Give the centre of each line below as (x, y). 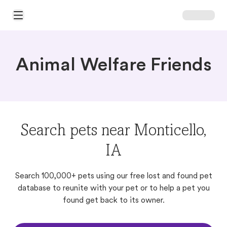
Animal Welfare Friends (113, 66)
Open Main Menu (39, 19)
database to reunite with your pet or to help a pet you (113, 188)
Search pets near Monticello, (113, 132)
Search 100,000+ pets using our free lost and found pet (113, 176)
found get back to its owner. (113, 201)
